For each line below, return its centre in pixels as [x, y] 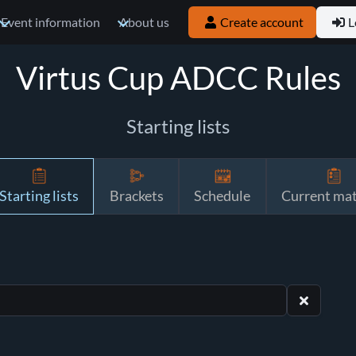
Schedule [222, 196]
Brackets [136, 196]
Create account [262, 22]
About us [144, 22]
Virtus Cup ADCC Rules [178, 78]
